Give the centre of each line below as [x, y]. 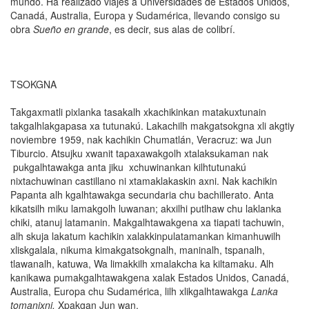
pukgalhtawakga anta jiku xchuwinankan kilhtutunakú [128, 167]
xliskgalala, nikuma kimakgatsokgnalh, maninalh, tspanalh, [138, 250]
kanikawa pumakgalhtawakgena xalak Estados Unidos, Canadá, [150, 278]
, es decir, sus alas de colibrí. [172, 29]
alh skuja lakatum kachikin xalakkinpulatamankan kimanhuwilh [146, 236]
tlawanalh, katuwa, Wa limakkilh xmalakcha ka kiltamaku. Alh [142, 264]
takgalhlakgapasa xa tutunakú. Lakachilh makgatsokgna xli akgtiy [152, 126]
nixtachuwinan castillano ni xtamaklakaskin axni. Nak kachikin [144, 181]
